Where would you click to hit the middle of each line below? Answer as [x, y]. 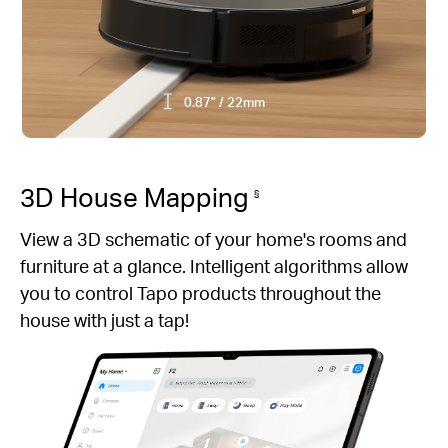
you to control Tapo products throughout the [200, 292]
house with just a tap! [104, 319]
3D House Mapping [137, 196]
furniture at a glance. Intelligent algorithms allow [214, 265]
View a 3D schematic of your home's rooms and [213, 238]
